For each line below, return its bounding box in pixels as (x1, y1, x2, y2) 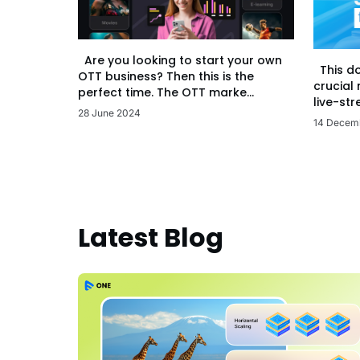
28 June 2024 (77, 106, 141, 119)
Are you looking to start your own (77, 51, 282, 68)
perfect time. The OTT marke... (77, 84, 254, 100)
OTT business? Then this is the (77, 67, 254, 84)
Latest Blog (77, 219, 223, 256)
